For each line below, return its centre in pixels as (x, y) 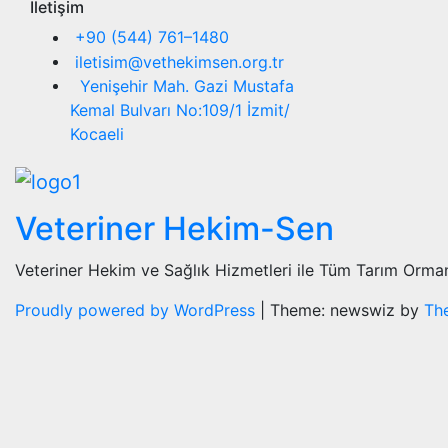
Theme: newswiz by (347, 310)
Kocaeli (97, 133)
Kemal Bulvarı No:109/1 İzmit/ (180, 109)
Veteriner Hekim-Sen (174, 229)
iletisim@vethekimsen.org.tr (177, 61)
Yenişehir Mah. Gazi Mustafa (182, 85)
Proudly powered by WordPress (137, 310)
